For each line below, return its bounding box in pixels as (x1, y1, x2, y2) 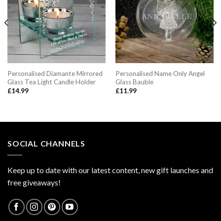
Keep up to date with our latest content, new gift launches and (7, 165, 213, 175)
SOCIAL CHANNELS (7, 138, 85, 148)
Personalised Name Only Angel (115, 69, 205, 77)
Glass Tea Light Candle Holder (7, 77, 96, 86)
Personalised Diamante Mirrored (7, 69, 103, 77)
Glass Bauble (115, 77, 153, 86)
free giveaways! (7, 178, 61, 187)
